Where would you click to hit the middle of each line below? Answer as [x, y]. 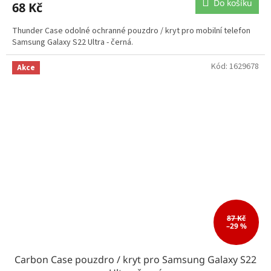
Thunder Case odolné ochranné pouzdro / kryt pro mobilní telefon [131, 31]
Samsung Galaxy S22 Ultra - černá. [73, 43]
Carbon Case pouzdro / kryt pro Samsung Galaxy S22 [135, 259]
